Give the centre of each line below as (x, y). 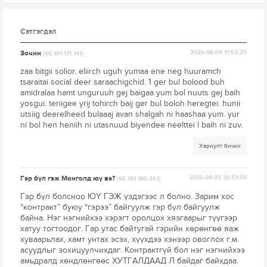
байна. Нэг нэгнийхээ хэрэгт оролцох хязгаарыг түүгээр (129, 218)
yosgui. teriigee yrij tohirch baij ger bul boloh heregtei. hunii (131, 104)
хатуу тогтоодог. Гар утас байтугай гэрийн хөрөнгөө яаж (130, 229)
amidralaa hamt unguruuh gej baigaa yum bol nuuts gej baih (131, 93)
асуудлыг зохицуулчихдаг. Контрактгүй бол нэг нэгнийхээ (133, 250)
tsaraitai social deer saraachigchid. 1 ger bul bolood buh (123, 82)
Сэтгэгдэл (39, 32)
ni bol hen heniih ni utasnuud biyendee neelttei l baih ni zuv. (132, 125)
